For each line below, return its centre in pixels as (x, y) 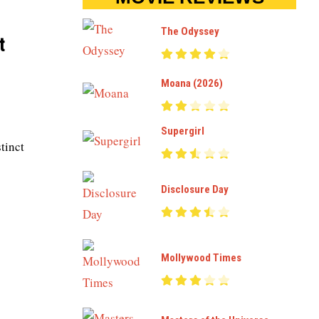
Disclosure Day (195, 189)
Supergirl (183, 131)
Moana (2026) (192, 83)
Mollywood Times (201, 257)
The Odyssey (190, 31)
